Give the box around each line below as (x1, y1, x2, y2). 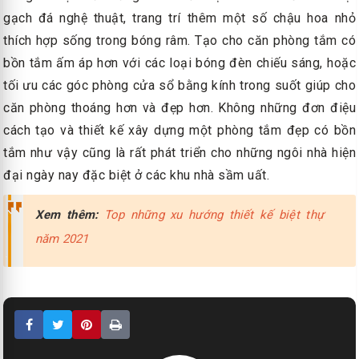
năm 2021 (35, 232, 89, 247)
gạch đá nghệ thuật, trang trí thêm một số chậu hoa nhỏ (3, 10, 356, 26)
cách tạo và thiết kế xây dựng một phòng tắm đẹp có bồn (3, 123, 356, 139)
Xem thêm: (35, 208, 99, 223)
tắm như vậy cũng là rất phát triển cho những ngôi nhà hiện (3, 145, 356, 161)
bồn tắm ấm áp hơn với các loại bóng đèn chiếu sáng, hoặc (3, 55, 356, 71)
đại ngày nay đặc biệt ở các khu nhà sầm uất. (3, 167, 269, 184)
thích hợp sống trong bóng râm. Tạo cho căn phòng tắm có (3, 33, 356, 49)
